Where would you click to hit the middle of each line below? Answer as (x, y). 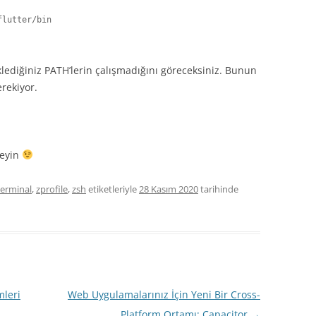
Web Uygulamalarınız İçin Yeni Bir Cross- (164, 294)
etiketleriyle (113, 189)
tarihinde (218, 189)
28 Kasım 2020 (169, 189)
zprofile (52, 189)
